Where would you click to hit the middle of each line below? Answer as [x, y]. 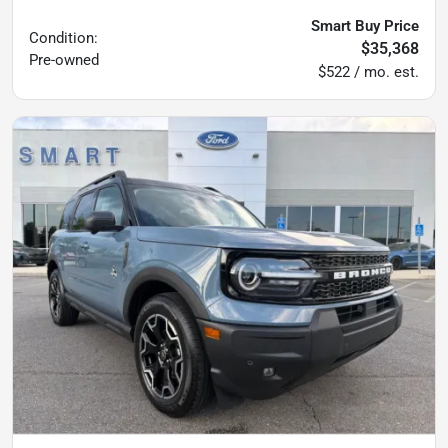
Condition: [63, 38]
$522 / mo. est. [368, 72]
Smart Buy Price [365, 26]
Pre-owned [64, 60]
